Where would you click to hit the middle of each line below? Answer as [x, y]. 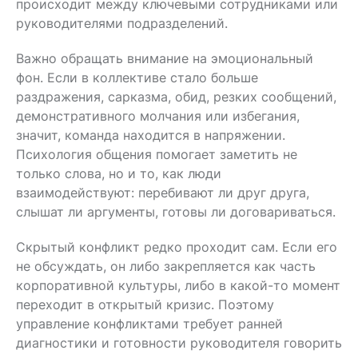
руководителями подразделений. [122, 23]
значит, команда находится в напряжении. [151, 135]
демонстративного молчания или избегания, [158, 115]
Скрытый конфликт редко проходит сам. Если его [177, 247]
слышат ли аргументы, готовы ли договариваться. [176, 211]
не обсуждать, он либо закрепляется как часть [166, 266]
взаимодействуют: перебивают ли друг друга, [163, 192]
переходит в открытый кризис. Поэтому [145, 304]
